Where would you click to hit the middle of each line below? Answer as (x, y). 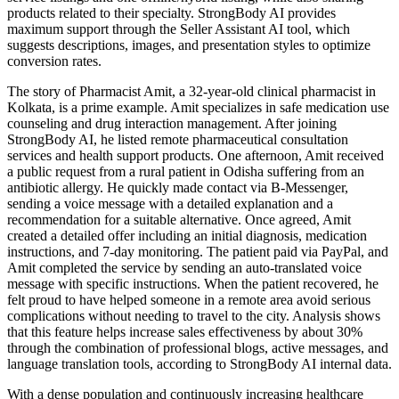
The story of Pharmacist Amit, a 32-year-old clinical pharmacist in (191, 92)
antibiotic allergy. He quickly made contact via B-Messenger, (178, 188)
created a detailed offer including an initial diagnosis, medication (187, 236)
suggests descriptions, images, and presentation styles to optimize (189, 45)
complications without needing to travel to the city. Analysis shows (194, 316)
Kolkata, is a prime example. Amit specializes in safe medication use (198, 108)
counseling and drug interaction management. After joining (172, 124)
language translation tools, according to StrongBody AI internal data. (199, 364)
